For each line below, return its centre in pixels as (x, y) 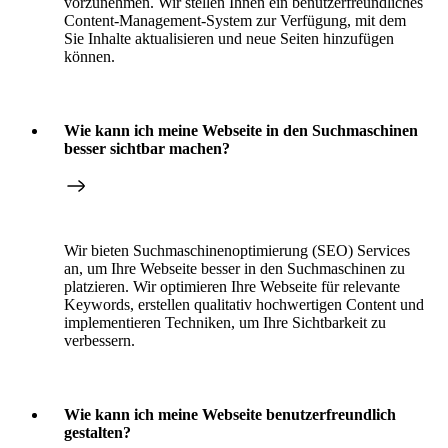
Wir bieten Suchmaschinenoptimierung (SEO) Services (237, 250)
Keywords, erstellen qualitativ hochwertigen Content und (244, 304)
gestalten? (97, 432)
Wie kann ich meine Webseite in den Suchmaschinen (241, 130)
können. (89, 56)
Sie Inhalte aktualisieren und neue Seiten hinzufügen (229, 38)
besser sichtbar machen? (147, 148)
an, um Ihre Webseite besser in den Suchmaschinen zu (234, 268)
